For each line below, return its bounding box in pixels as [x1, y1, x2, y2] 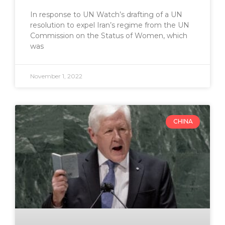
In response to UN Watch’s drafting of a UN [30, 10, 182, 20]
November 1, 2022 [30, 72, 82, 80]
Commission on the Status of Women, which [30, 31, 187, 41]
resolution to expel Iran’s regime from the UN [30, 21, 189, 30]
